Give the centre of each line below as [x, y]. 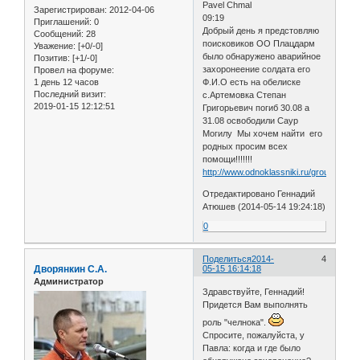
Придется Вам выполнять [256, 305]
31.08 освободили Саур [251, 120]
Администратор [69, 281]
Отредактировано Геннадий [259, 193]
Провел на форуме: [74, 70]
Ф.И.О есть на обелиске [252, 82]
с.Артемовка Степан [245, 94]
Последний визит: [70, 94]
